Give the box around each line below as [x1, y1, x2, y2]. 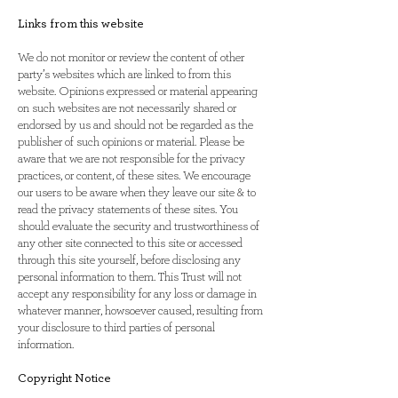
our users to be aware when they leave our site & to [18, 187, 256, 199]
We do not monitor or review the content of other [18, 52, 244, 64]
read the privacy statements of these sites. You [18, 203, 238, 216]
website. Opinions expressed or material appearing [18, 85, 258, 98]
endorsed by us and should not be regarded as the [18, 119, 253, 131]
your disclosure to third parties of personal [18, 322, 215, 334]
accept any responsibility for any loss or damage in [18, 288, 257, 300]
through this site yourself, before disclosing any [18, 254, 241, 267]
